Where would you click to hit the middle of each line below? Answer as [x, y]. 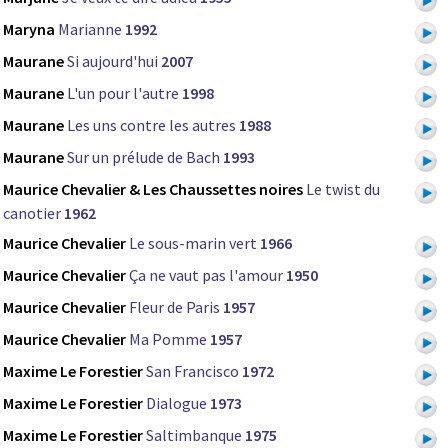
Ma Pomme [168, 338]
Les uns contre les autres [151, 124]
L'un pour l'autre [123, 92]
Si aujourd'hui [112, 60]
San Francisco [192, 370]
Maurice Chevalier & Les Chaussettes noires [153, 188]
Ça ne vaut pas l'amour [207, 274]
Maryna [29, 28]
